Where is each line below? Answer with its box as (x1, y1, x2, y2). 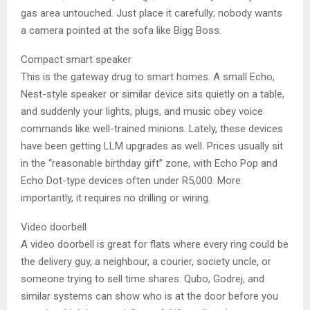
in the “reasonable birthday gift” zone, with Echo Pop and (21, 156, 277, 170)
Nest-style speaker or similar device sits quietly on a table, (21, 87, 284, 100)
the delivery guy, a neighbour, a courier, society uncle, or (21, 255, 271, 268)
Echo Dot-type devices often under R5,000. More (21, 174, 241, 187)
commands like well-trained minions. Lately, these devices (21, 122, 283, 135)
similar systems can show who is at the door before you (21, 289, 278, 302)
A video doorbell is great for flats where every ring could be (21, 237, 289, 250)
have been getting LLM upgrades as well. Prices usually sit (21, 139, 283, 152)
